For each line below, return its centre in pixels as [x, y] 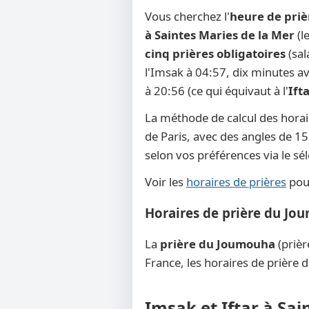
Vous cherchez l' [187, 16]
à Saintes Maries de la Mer [220, 35]
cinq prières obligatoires [215, 53]
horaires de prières [236, 182]
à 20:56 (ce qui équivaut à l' [217, 91]
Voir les [166, 182]
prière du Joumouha [218, 244]
